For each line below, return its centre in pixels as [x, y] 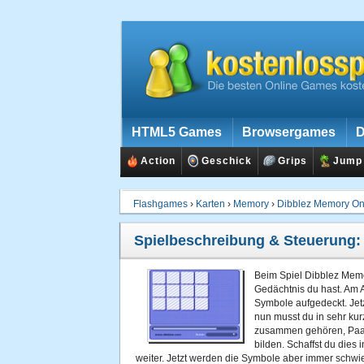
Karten [210, 204]
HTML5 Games [177, 132]
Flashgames [160, 204]
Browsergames [289, 132]
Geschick [227, 161]
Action [158, 161]
